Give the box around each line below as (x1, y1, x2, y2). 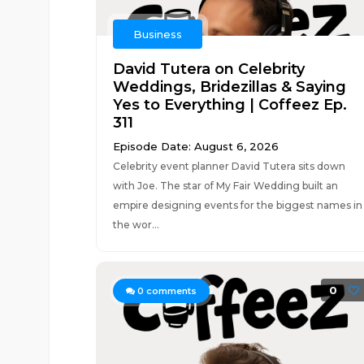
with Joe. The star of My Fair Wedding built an (112, 180, 338, 192)
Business (132, 28, 182, 41)
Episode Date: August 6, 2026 (112, 140, 279, 153)
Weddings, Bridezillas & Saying (112, 78, 346, 96)
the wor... (112, 219, 159, 231)
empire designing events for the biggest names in (112, 199, 362, 211)
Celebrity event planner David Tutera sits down (112, 160, 345, 172)
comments (143, 285, 197, 297)
